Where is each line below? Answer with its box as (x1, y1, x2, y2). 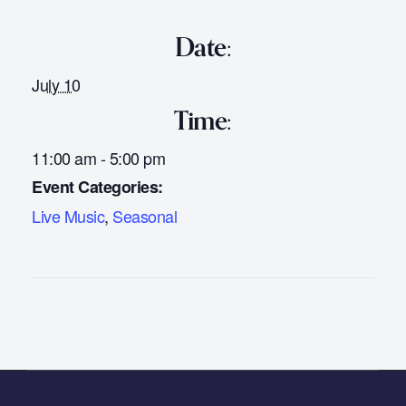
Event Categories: (32, 174, 163, 198)
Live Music (32, 203, 104, 227)
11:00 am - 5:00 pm (32, 145, 165, 169)
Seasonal (112, 203, 177, 227)
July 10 (32, 72, 81, 96)
